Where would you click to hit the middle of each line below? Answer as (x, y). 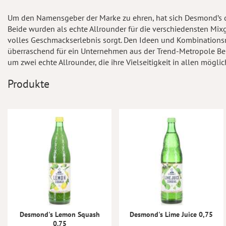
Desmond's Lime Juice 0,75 (172, 214)
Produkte (29, 84)
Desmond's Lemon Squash (60, 214)
